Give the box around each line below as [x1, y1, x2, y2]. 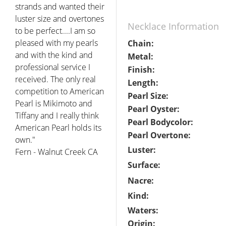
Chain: [128, 37, 154, 49]
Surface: [128, 159, 160, 171]
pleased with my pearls [15, 37, 98, 48]
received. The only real [15, 73, 96, 85]
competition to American [15, 85, 104, 97]
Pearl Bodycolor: [128, 116, 193, 128]
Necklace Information [128, 20, 219, 32]
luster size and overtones [15, 13, 104, 24]
